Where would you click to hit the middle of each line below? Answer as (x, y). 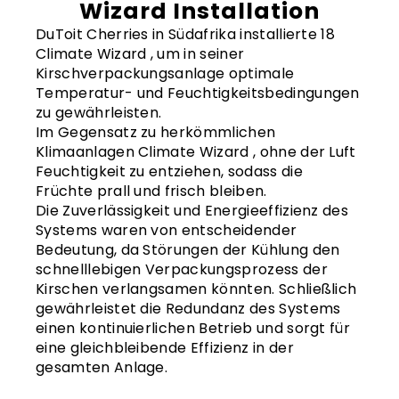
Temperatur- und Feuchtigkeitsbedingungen (198, 93)
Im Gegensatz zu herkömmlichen (156, 132)
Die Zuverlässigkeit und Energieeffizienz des (192, 211)
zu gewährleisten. (99, 113)
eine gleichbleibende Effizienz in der (165, 348)
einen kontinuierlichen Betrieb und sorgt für (193, 328)
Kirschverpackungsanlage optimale (165, 73)
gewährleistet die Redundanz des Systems (188, 309)
